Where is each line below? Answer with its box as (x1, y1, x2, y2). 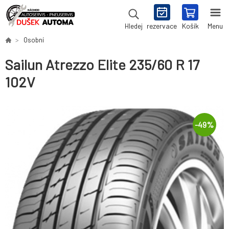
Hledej (124, 22, 143, 30)
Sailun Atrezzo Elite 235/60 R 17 (5, 56, 199, 74)
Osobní (24, 36, 44, 44)
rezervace (147, 21, 177, 30)
